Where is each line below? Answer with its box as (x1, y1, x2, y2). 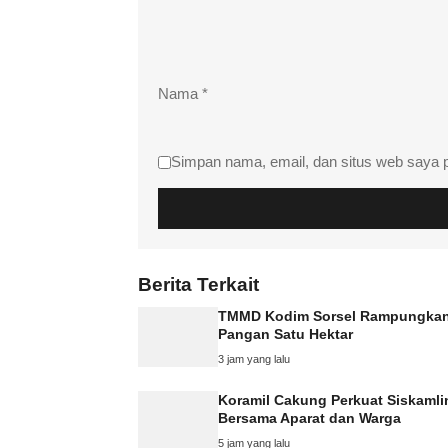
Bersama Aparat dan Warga (218, 409, 401, 426)
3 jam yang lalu (218, 352, 290, 365)
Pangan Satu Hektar (218, 325, 353, 342)
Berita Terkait (138, 274, 259, 295)
